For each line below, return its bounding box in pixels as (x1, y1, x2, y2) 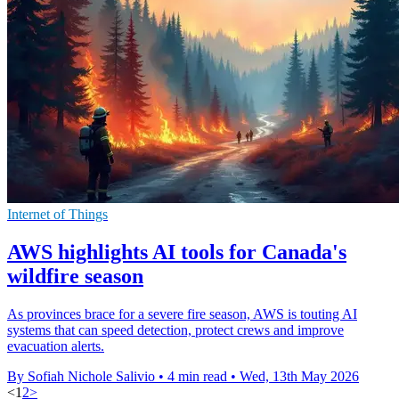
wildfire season (7, 264, 143, 288)
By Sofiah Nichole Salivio (7, 368, 155, 384)
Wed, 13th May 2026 (240, 368, 359, 384)
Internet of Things (7, 207, 108, 223)
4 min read (167, 368, 227, 384)
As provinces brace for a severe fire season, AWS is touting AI (7, 305, 357, 322)
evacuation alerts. (7, 338, 104, 354)
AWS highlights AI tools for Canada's (7, 240, 346, 264)
